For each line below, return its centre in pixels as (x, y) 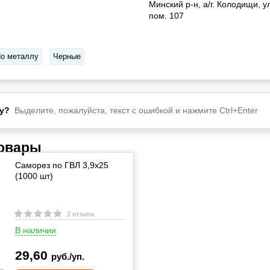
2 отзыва (80, 214)
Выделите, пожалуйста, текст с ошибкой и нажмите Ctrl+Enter (134, 110)
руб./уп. (68, 257)
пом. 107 (166, 16)
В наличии (36, 230)
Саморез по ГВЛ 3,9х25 (62, 165)
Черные (67, 56)
